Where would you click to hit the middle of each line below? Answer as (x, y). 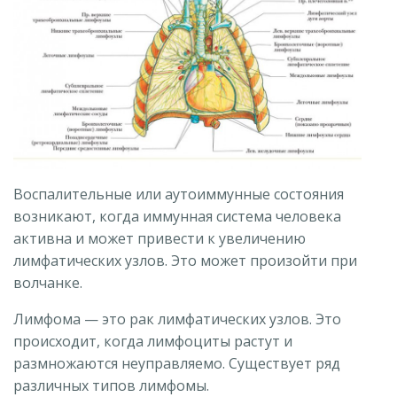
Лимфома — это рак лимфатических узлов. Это (177, 319)
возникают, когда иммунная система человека (177, 216)
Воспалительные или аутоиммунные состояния (179, 194)
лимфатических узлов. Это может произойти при (185, 260)
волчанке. (48, 282)
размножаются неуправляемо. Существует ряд (177, 363)
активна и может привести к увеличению (160, 238)
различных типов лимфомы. (111, 385)
